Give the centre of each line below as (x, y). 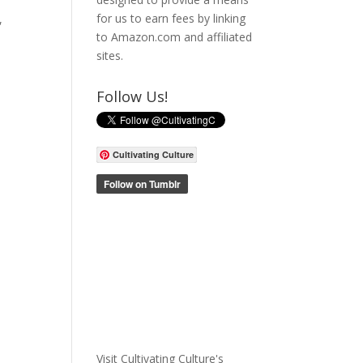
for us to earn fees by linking (171, 18)
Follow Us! (132, 96)
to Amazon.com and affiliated (175, 37)
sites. (110, 56)
